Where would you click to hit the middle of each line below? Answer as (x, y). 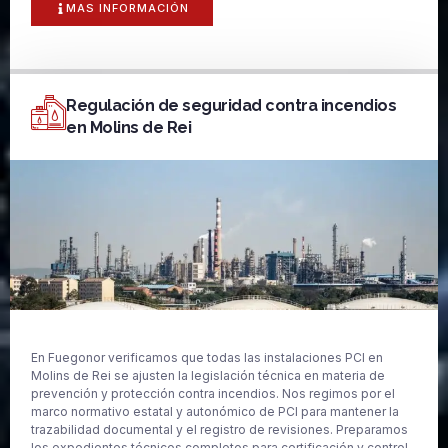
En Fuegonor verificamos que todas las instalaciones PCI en (207, 357)
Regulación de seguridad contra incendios (231, 105)
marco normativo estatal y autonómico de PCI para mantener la (215, 411)
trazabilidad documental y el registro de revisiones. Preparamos (219, 429)
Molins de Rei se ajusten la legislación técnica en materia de (208, 375)
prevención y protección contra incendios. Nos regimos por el (213, 393)
